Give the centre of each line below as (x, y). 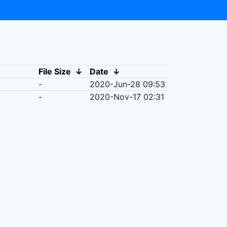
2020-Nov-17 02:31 (127, 97)
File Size (54, 71)
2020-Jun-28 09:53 (127, 84)
